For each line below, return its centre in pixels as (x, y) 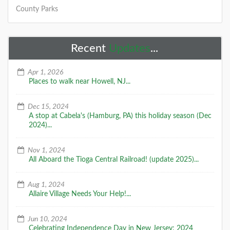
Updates (130, 49)
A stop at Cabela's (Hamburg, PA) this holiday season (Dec (120, 116)
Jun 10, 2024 (46, 219)
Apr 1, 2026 (44, 73)
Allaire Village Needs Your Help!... (80, 194)
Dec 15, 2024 (47, 107)
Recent (90, 49)
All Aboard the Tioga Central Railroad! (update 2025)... (114, 160)
